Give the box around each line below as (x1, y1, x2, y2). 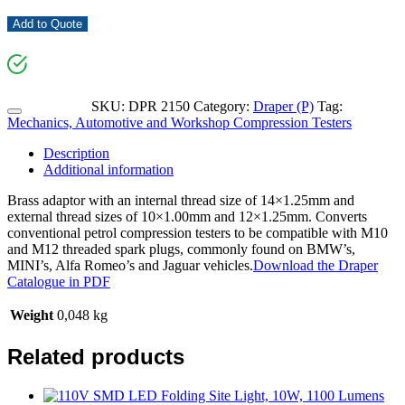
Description (43, 145, 109, 161)
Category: (193, 98, 253, 114)
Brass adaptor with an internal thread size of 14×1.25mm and (7, 192, 354, 208)
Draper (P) (253, 98, 314, 114)
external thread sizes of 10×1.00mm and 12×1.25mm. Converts (7, 208, 367, 224)
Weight (10, 306, 53, 323)
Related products (7, 344, 184, 369)
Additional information (43, 161, 174, 177)
